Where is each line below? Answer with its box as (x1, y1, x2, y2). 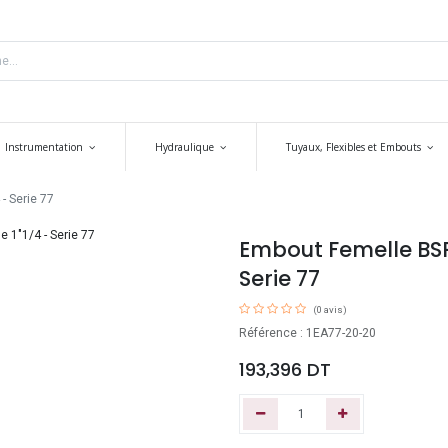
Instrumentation (5, 140, 87, 154)
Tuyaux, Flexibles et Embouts (286, 140, 422, 154)
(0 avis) (313, 304, 347, 315)
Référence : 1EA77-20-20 (239, 326, 376, 340)
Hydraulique (155, 140, 215, 154)
